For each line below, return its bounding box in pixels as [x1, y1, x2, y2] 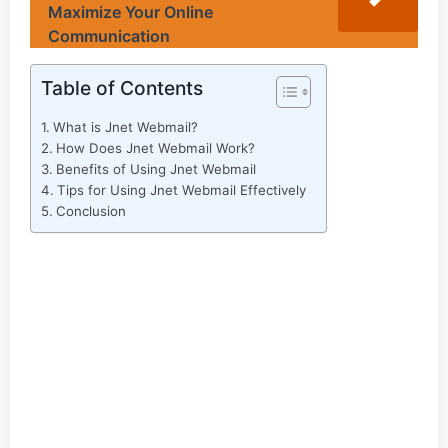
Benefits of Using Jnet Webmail [55, 161, 256, 177]
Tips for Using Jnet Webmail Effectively [56, 182, 306, 198]
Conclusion [55, 203, 126, 219]
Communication [48, 26, 170, 46]
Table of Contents [41, 76, 203, 101]
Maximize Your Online [48, 2, 213, 22]
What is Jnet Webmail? [52, 119, 198, 135]
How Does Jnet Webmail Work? [55, 140, 255, 156]
